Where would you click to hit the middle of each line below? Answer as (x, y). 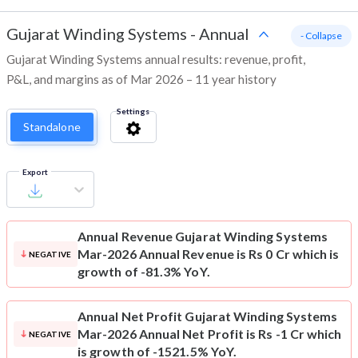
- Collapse (321, 36)
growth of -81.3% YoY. (144, 272)
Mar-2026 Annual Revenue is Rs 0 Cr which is (209, 254)
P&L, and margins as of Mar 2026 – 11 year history (141, 80)
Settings (133, 111)
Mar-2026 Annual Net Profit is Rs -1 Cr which (210, 334)
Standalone (52, 127)
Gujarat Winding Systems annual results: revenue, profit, (156, 60)
